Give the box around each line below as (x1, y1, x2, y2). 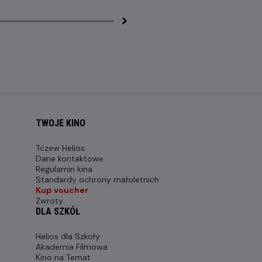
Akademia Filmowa (36, 242, 108, 253)
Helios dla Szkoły (36, 231, 100, 242)
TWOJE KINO (36, 118, 85, 129)
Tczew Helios (36, 143, 85, 154)
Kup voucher (36, 185, 88, 196)
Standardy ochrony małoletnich (36, 174, 159, 185)
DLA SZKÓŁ (36, 206, 80, 218)
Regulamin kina (36, 164, 92, 175)
